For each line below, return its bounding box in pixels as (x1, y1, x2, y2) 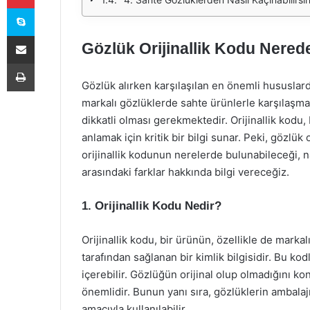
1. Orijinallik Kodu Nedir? (82, 199, 221, 212)
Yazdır (34, 57, 60, 69)
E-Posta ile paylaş (34, 30, 61, 41)
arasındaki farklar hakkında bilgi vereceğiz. (82, 165, 289, 179)
